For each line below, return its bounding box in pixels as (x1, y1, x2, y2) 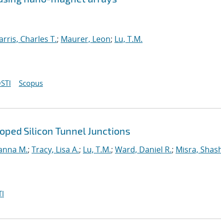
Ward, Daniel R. (115, 144, 172, 155)
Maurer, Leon (61, 34, 110, 44)
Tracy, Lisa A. (32, 144, 79, 155)
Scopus (19, 78, 43, 88)
